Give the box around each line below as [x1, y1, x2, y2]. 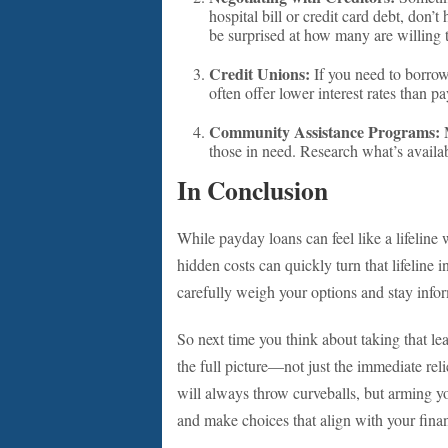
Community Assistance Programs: [209, 120, 440, 143]
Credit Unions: [209, 62, 310, 85]
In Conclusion [177, 171, 328, 209]
